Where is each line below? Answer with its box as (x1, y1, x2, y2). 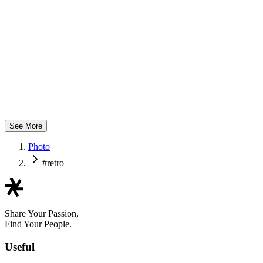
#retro (42, 157, 64, 168)
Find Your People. (5, 218, 72, 229)
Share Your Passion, (5, 208, 79, 218)
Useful (5, 240, 35, 253)
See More (9, 121, 42, 130)
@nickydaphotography (5, 109, 90, 119)
